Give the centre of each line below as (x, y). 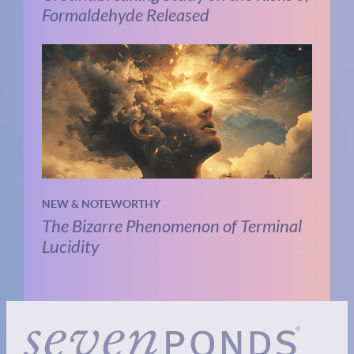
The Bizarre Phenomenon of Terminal (171, 225)
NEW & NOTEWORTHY (101, 203)
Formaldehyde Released (125, 14)
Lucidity (70, 246)
